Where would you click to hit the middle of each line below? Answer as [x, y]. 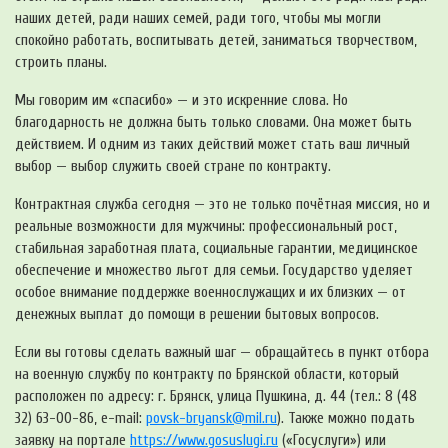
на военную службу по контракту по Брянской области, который [207, 374]
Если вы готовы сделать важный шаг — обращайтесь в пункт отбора [222, 352]
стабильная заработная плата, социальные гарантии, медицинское [216, 248]
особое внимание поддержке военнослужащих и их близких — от [210, 292]
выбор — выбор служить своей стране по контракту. [173, 166]
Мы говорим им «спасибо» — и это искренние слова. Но [181, 100]
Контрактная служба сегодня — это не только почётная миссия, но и [222, 204]
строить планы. [61, 62]
